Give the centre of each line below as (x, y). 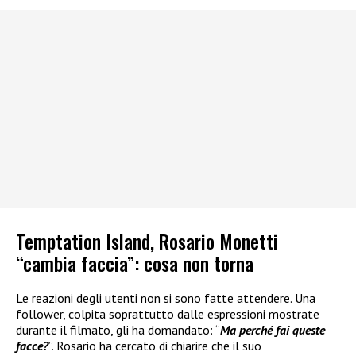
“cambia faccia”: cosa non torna (135, 263)
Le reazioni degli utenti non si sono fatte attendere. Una (166, 298)
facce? (32, 345)
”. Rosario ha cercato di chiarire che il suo (155, 345)
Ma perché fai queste (273, 329)
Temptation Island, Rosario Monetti (147, 240)
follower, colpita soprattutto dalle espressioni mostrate (168, 313)
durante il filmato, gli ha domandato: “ (118, 329)
